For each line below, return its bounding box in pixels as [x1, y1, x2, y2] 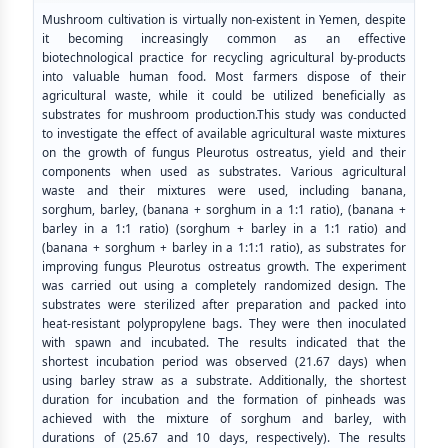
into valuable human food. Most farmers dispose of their [42, 66, 406, 88]
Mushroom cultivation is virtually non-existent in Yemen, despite [42, 9, 406, 31]
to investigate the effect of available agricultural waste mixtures [42, 123, 406, 145]
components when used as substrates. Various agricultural [42, 161, 406, 183]
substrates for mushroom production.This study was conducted [42, 104, 406, 126]
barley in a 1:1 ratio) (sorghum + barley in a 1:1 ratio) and [42, 218, 406, 240]
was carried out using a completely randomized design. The [42, 275, 406, 297]
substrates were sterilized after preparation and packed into [42, 294, 406, 316]
